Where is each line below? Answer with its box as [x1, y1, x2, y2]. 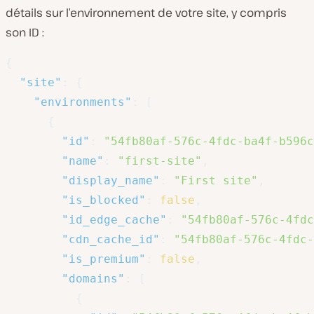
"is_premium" [62, 252, 146, 266]
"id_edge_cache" [62, 212, 167, 226]
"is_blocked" [62, 193, 146, 207]
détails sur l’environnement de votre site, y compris [6, 4, 287, 20]
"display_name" [62, 173, 160, 187]
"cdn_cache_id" [62, 232, 160, 246]
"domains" [62, 271, 125, 285]
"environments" [34, 95, 132, 109]
